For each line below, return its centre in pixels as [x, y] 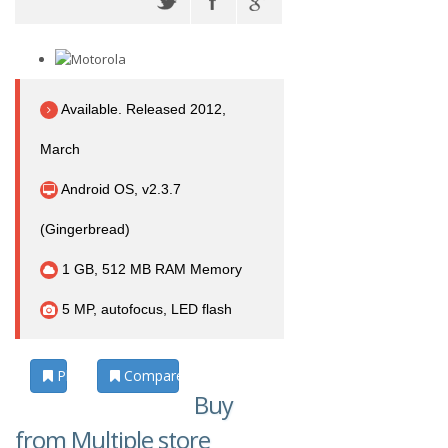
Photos [78, 375]
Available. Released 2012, [142, 109]
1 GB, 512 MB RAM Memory [150, 269]
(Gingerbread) [85, 229]
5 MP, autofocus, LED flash [145, 309]
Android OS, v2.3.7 [119, 189]
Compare [152, 375]
